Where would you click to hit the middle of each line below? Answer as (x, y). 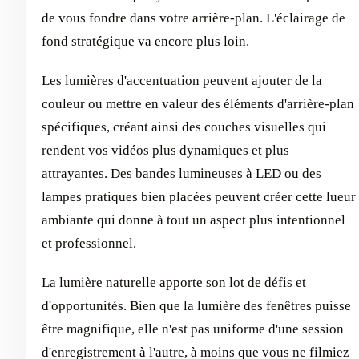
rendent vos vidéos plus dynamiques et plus (165, 150)
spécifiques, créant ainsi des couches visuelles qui (184, 127)
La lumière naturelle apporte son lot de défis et (174, 282)
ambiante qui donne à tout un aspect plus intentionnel (194, 220)
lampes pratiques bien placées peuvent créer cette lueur (199, 196)
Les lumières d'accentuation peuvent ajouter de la (182, 80)
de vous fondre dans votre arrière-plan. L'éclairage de (194, 18)
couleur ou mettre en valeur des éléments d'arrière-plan (198, 103)
